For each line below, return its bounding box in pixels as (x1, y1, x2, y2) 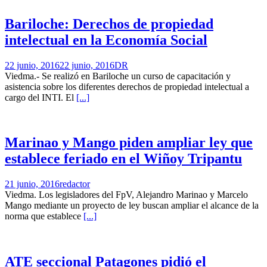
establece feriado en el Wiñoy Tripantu (5, 151, 242, 167)
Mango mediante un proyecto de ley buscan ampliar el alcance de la (5, 200, 259, 211)
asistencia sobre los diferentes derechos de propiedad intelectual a (5, 81, 249, 92)
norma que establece (5, 211, 83, 222)
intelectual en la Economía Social (5, 32, 207, 48)
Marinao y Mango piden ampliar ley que (5, 135, 253, 151)
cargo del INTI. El (5, 92, 76, 103)
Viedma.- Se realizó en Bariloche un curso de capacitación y (5, 70, 231, 81)
